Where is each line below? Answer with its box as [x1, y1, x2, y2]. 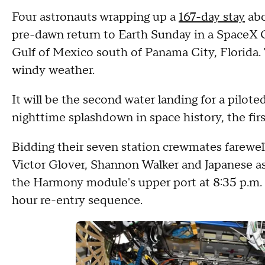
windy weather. [12, 63, 95, 78]
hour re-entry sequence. [12, 193, 143, 208]
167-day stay [179, 9, 245, 25]
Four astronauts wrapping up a [12, 9, 179, 25]
